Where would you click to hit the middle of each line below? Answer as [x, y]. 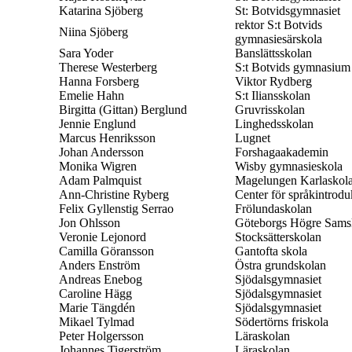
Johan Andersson [101, 152]
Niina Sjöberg [93, 31]
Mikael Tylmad [97, 321]
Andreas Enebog [101, 279]
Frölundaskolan [273, 208]
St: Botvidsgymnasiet [288, 10]
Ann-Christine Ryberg [114, 194]
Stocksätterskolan [278, 236]
